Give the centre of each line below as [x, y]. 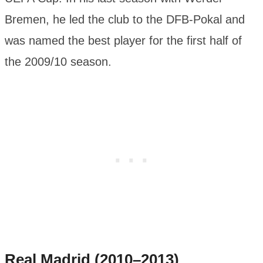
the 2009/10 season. [58, 62]
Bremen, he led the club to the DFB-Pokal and [125, 20]
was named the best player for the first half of [123, 41]
